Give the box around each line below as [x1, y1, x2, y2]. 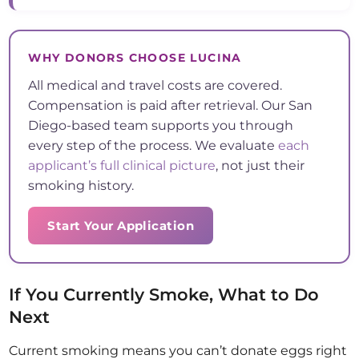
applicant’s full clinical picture [28, 158, 216, 174]
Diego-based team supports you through [28, 118, 294, 134]
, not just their [216, 158, 305, 174]
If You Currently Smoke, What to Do [9, 284, 320, 305]
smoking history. [28, 178, 135, 194]
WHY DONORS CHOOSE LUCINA [28, 50, 242, 66]
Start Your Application [47, 218, 195, 234]
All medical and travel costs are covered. [28, 78, 283, 94]
